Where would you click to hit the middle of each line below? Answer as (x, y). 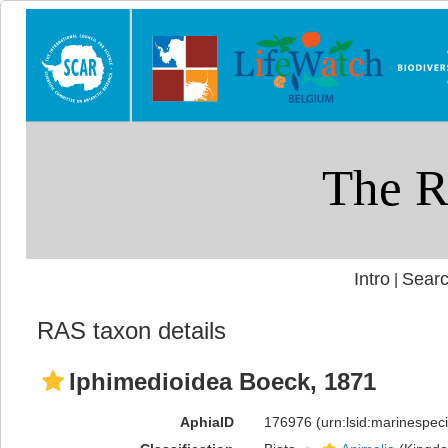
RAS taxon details (131, 330)
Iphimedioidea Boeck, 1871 (222, 381)
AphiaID (206, 422)
